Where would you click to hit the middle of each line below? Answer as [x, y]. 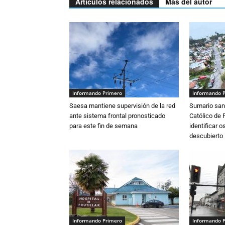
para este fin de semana [103, 126]
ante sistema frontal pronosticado [117, 116]
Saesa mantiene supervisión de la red [122, 106]
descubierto [206, 136]
